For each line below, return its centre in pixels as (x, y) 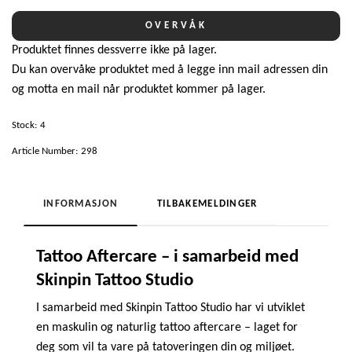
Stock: (24, 126)
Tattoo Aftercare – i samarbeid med (167, 257)
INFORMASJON (81, 204)
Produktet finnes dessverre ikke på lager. (114, 51)
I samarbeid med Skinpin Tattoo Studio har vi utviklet (170, 308)
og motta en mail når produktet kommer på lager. (139, 90)
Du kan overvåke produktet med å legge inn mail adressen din (170, 70)
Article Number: (45, 152)
